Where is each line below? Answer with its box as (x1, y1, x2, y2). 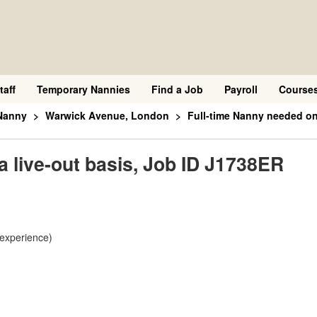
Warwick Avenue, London (45, 108, 169, 122)
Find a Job (151, 82, 203, 96)
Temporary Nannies (37, 82, 130, 96)
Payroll (224, 82, 258, 96)
